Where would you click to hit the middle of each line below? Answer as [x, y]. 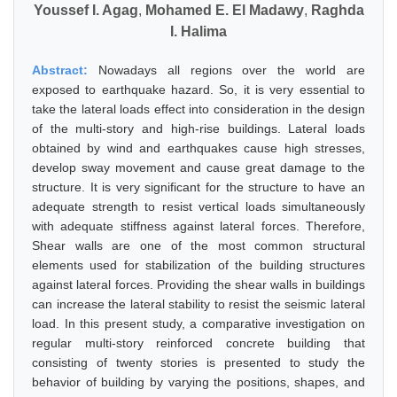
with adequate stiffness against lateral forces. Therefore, [198, 226]
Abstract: [65, 70]
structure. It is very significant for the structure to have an [198, 187]
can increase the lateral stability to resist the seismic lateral [198, 304]
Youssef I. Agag [86, 10]
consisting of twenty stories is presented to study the [198, 362]
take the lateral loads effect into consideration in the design [198, 109]
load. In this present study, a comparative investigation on [198, 323]
